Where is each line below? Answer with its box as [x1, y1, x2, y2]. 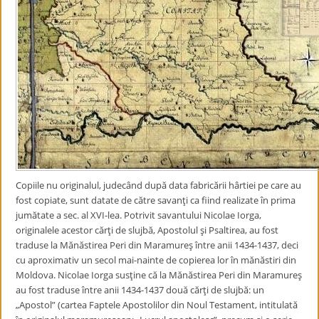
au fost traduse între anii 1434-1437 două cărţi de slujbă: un [16, 283, 265, 296]
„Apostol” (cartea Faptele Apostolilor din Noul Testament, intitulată [16, 298, 298, 311]
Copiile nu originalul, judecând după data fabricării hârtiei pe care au [16, 179, 302, 192]
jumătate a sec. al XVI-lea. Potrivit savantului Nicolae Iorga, [16, 209, 262, 221]
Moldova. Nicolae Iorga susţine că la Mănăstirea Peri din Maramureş [16, 268, 303, 281]
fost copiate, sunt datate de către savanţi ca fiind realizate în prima [16, 194, 296, 206]
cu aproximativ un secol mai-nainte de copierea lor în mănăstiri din [16, 253, 297, 266]
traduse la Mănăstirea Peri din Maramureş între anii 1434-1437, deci [16, 239, 299, 251]
